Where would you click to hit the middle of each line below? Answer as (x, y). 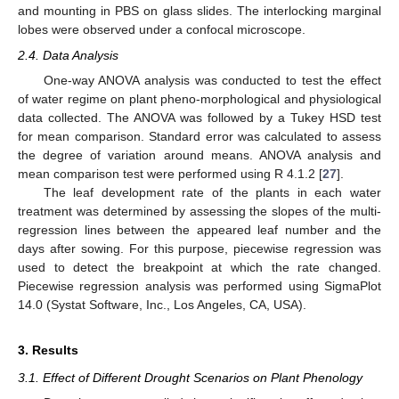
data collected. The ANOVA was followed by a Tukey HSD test (199, 117)
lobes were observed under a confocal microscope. (162, 30)
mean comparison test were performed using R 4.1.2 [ (170, 173)
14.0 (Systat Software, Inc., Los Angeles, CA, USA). (162, 304)
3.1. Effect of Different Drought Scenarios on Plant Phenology (190, 377)
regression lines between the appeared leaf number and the (199, 229)
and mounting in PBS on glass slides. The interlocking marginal (199, 11)
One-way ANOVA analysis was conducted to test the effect (212, 80)
